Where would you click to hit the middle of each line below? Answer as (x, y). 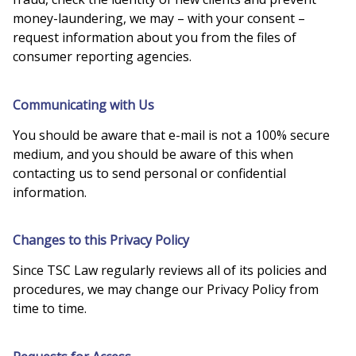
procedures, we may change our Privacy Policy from (166, 290)
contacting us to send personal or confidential (149, 173)
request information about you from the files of (155, 38)
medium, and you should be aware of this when (153, 154)
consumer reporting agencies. (102, 57)
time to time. (50, 309)
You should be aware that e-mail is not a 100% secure (171, 135)
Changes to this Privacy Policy (101, 240)
